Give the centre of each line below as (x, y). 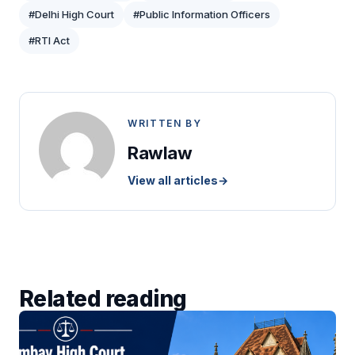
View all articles (173, 180)
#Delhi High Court (71, 14)
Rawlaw (160, 153)
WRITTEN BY (165, 123)
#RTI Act (49, 40)
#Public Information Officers (202, 14)
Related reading (103, 298)
